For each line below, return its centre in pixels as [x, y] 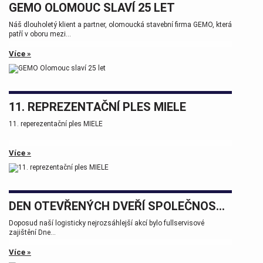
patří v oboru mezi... [40, 34]
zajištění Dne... [32, 233]
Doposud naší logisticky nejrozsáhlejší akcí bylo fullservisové [107, 223]
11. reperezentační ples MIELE [56, 124]
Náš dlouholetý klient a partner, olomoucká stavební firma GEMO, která [120, 25]
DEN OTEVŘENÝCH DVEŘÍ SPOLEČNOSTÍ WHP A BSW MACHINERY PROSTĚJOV [220, 206]
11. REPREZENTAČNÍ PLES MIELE [97, 107]
